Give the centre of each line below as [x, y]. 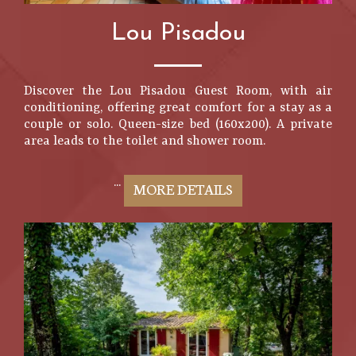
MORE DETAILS [183, 188]
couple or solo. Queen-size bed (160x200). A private [178, 125]
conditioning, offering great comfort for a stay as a [178, 108]
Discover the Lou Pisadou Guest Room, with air [178, 91]
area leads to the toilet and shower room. [145, 141]
